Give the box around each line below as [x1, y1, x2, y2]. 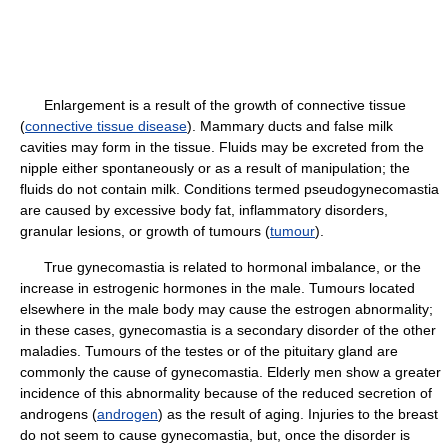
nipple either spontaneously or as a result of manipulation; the [20, 160, 410, 176]
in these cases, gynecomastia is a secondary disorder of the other [20, 322, 436, 338]
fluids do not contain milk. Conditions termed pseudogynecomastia [20, 181, 439, 197]
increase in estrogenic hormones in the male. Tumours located [20, 280, 415, 296]
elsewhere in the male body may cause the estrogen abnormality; [20, 301, 433, 317]
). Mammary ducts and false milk [187, 118, 393, 134]
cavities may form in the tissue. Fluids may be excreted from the [20, 139, 424, 155]
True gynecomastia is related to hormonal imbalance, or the [20, 259, 421, 275]
